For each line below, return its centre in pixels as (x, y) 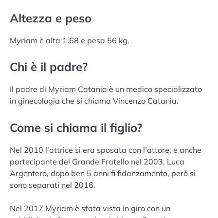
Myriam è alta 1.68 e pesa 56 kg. (70, 41)
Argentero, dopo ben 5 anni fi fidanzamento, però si (103, 173)
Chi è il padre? (49, 67)
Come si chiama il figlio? (76, 127)
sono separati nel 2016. (53, 185)
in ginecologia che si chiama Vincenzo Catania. (94, 101)
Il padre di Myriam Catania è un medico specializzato (106, 89)
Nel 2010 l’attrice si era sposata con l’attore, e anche (106, 150)
